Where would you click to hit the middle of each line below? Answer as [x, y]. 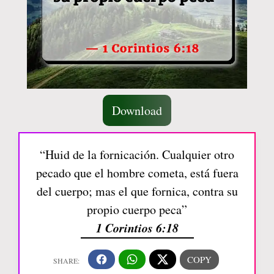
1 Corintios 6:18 [137, 227]
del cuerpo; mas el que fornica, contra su [137, 191]
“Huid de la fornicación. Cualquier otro [137, 154]
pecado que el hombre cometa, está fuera [137, 172]
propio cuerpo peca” [137, 209]
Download [137, 110]
